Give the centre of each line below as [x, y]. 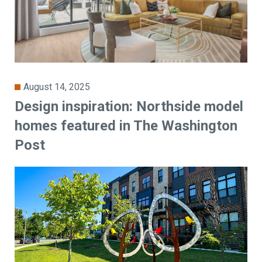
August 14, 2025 [57, 87]
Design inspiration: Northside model [129, 107]
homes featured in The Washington [126, 126]
